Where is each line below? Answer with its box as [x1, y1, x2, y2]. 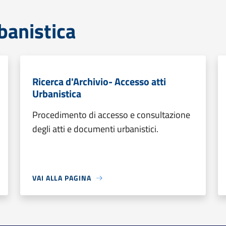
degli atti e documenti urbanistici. [32, 122, 158, 136]
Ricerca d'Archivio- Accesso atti [32, 74, 166, 89]
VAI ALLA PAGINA [32, 173, 91, 183]
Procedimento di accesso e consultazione [32, 108, 190, 122]
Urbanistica [32, 86, 81, 101]
